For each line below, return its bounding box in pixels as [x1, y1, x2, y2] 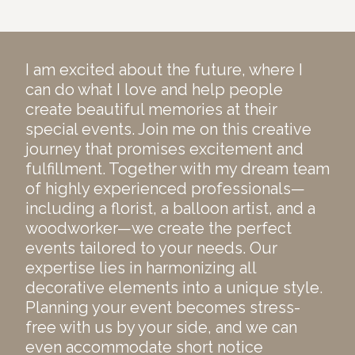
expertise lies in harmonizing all [25, 258, 256, 277]
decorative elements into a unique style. [25, 277, 323, 297]
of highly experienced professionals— [25, 178, 305, 198]
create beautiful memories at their [25, 99, 277, 119]
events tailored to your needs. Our [25, 238, 277, 258]
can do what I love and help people [25, 79, 283, 99]
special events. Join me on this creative [25, 119, 311, 139]
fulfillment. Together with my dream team [25, 158, 330, 178]
